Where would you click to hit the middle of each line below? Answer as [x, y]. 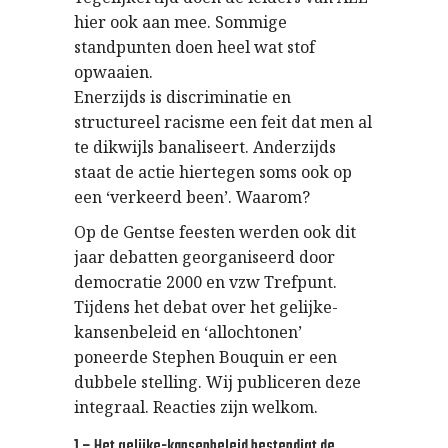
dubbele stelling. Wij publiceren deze [217, 382]
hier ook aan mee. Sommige [180, 22]
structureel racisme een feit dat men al [223, 122]
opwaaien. [113, 72]
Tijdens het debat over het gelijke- [206, 307]
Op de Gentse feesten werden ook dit [215, 232]
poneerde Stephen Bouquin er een [205, 357]
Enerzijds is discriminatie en [182, 97]
